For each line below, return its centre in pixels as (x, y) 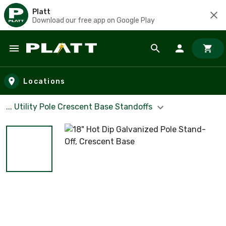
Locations (44, 81)
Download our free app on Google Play (94, 20)
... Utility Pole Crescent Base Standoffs (80, 107)
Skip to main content (53, 58)
